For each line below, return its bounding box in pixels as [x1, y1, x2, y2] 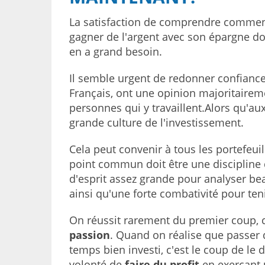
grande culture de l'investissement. [69, 115, 244, 130]
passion [69, 228, 110, 242]
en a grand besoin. [69, 44, 162, 59]
